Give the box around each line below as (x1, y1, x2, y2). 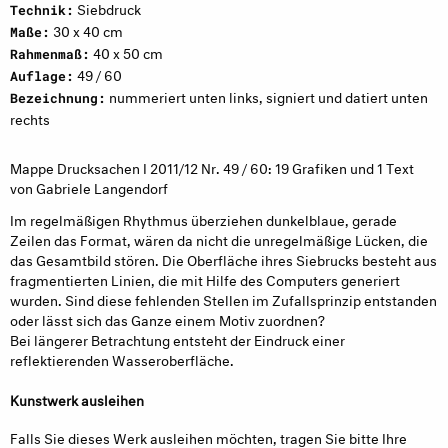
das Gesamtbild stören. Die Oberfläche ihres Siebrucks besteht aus (10, 248, 437, 270)
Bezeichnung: (10, 89, 106, 106)
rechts (10, 106, 50, 128)
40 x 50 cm (90, 40, 163, 62)
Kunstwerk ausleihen (10, 388, 144, 410)
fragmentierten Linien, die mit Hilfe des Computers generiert (10, 268, 400, 290)
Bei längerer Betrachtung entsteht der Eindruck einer (10, 328, 345, 350)
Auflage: (10, 67, 74, 84)
